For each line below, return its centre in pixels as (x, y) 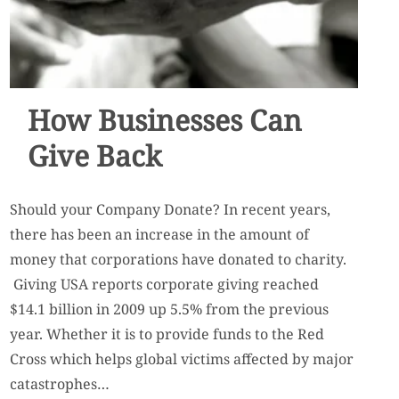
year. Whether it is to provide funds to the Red (167, 334)
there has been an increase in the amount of (160, 234)
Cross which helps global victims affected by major (182, 358)
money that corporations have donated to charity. (179, 259)
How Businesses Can (164, 119)
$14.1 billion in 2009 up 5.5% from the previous (170, 309)
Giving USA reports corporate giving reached (165, 284)
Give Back (94, 155)
